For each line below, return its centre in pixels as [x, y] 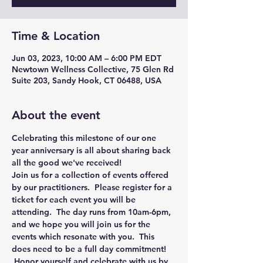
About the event [56, 115]
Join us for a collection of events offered [91, 175]
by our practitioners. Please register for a [93, 187]
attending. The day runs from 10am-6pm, [92, 212]
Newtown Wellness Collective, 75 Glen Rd [93, 69]
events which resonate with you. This [84, 237]
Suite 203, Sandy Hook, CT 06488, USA [87, 80]
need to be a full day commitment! [101, 249]
